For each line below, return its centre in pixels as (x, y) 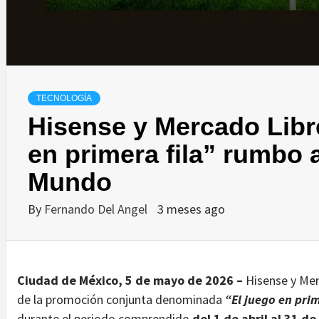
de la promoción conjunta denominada (121, 299)
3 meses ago (191, 209)
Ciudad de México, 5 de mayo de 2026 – (131, 280)
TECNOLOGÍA (64, 98)
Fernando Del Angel (97, 209)
